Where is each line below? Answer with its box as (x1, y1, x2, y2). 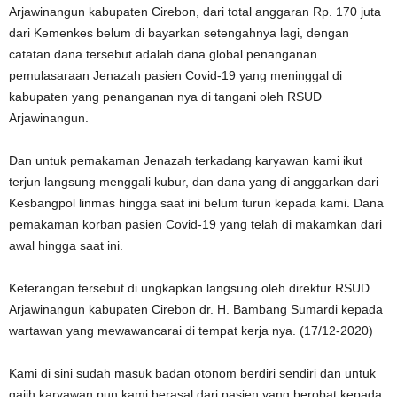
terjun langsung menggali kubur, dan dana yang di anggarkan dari (9, 175, 378, 189)
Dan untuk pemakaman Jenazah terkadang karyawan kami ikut (9, 153, 362, 167)
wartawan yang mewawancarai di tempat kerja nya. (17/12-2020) (9, 323, 373, 338)
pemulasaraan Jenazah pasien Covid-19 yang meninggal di (9, 68, 342, 82)
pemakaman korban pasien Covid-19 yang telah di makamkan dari (9, 217, 382, 231)
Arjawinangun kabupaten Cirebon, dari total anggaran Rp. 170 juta (9, 4, 381, 19)
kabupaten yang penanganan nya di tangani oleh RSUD (9, 90, 322, 104)
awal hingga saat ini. (9, 238, 123, 253)
